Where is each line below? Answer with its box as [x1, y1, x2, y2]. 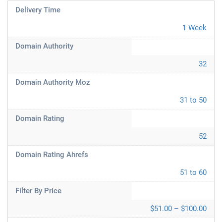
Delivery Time [15, 5, 60, 14]
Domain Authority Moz [15, 78, 90, 87]
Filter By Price [15, 186, 61, 195]
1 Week [182, 23, 207, 32]
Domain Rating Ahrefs [15, 150, 88, 159]
